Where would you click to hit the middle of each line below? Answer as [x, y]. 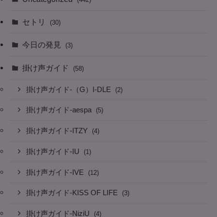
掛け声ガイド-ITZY [58, 131]
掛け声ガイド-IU [54, 151]
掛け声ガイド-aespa [60, 110]
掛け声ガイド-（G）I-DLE [70, 89]
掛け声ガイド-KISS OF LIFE [73, 193]
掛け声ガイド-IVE [56, 172]
